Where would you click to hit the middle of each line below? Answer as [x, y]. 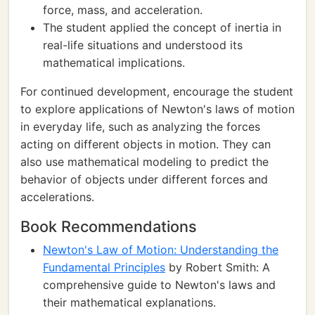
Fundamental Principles [104, 267]
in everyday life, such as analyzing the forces [140, 127]
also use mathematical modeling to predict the [144, 162]
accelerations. [57, 197]
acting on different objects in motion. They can [146, 144]
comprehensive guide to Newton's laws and [159, 285]
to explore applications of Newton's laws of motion [157, 109]
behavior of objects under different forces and [144, 179]
